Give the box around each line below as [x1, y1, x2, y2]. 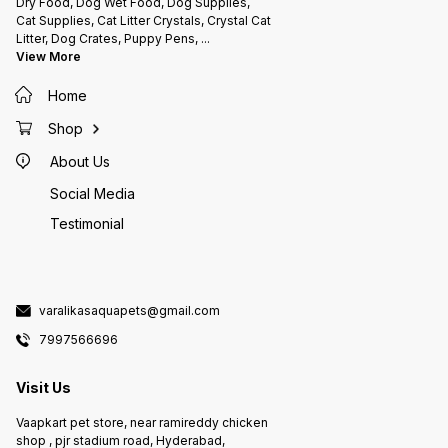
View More [16, 48, 81, 64]
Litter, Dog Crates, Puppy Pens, [16, 30, 201, 46]
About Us [49, 153, 110, 171]
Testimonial [50, 214, 124, 232]
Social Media [50, 184, 135, 202]
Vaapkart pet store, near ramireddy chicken [16, 415, 268, 431]
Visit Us [16, 378, 71, 396]
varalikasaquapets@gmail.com [39, 303, 220, 319]
